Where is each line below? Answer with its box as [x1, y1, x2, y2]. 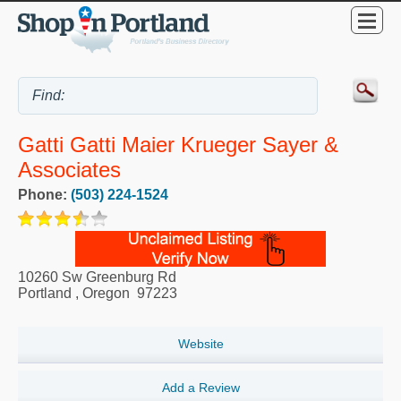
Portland [18, 285, 72, 301]
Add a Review [161, 380, 240, 396]
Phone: [18, 186, 71, 202]
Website [177, 336, 224, 351]
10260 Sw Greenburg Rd [18, 269, 176, 285]
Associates [18, 157, 121, 182]
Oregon [82, 285, 130, 301]
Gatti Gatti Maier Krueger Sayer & [18, 132, 338, 157]
